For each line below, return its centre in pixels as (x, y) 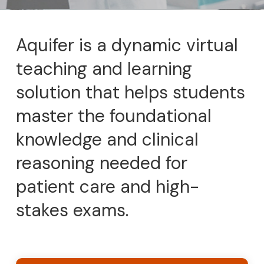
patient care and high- (108, 187)
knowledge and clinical (107, 139)
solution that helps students (131, 92)
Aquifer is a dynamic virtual (127, 45)
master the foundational (114, 116)
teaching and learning (104, 69)
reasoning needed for (102, 163)
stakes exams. (75, 210)
